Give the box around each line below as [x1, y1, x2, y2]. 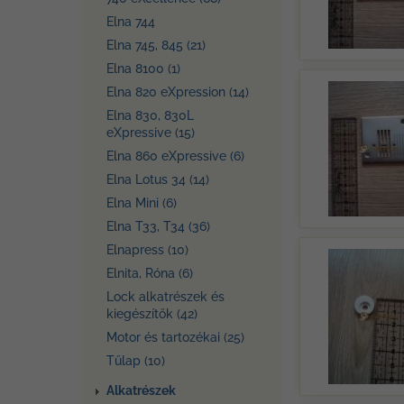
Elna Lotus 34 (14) [106, 172, 209, 187]
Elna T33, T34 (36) [106, 219, 210, 234]
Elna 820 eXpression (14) [106, 85, 249, 99]
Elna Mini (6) [106, 196, 177, 210]
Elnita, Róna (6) [106, 266, 193, 280]
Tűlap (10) [106, 353, 165, 368]
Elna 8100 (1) [106, 61, 180, 76]
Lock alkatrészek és [106, 289, 225, 304]
